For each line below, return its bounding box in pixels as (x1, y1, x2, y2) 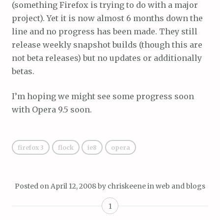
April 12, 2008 (51, 181, 96, 191)
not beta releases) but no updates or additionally (12, 53, 202, 63)
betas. (12, 66, 34, 76)
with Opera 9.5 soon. (12, 105, 92, 114)
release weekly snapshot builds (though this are (12, 40, 202, 50)
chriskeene (108, 181, 146, 191)
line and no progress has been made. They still (12, 27, 197, 36)
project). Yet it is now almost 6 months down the (12, 13, 203, 23)
